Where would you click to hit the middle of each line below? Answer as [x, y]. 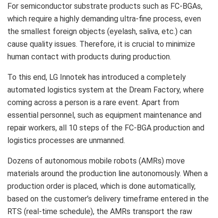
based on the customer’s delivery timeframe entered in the [108, 199]
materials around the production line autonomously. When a [108, 173]
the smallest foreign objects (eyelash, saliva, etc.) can [100, 31]
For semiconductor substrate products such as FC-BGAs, [105, 6]
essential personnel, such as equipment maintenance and [104, 115]
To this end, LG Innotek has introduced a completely [97, 77]
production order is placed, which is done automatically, [101, 186]
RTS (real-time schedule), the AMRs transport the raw [100, 211]
